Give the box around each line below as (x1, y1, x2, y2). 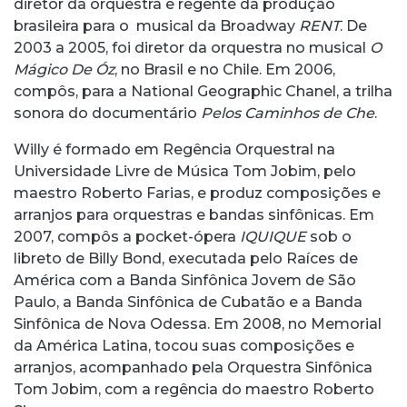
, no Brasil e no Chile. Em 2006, (114, 61, 335, 79)
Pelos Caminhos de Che (201, 104, 374, 123)
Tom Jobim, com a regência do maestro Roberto (14, 381, 374, 399)
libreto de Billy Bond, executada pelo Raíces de (14, 250, 358, 268)
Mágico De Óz (14, 61, 114, 79)
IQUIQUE (240, 228, 306, 246)
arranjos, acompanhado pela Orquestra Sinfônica (14, 359, 372, 377)
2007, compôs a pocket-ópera (14, 228, 240, 246)
